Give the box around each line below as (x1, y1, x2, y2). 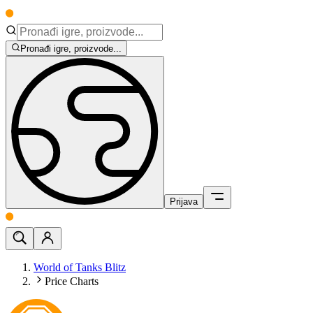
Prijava (170, 196, 198, 208)
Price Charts (45, 275, 99, 288)
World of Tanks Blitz (34, 261, 126, 274)
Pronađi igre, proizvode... (20, 43, 122, 54)
